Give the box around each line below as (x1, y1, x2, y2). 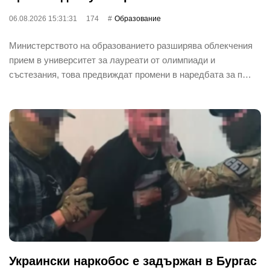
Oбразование (115, 14, 161, 23)
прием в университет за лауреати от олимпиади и (9, 54, 215, 65)
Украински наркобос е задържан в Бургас (9, 254, 257, 268)
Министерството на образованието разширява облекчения (9, 40, 253, 51)
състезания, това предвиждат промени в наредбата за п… (9, 69, 251, 80)
